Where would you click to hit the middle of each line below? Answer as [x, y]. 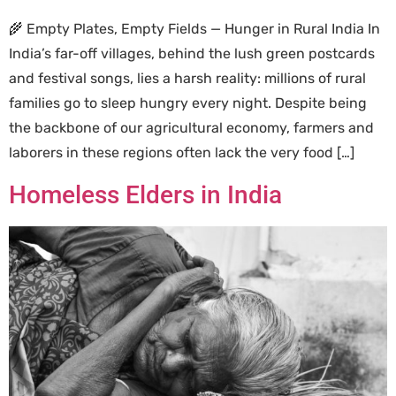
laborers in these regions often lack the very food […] [182, 152]
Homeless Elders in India [145, 195]
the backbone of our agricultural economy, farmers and [191, 127]
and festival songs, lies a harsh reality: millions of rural [187, 78]
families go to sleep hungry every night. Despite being [188, 103]
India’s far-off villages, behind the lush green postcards [192, 53]
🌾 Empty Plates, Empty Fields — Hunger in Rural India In [194, 28]
